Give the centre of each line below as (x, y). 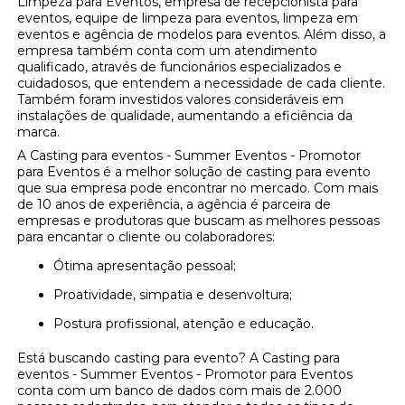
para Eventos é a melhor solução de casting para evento (194, 172)
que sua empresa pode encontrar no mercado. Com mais (198, 188)
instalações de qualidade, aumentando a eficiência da (185, 116)
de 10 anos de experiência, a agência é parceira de (174, 205)
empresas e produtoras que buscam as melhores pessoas (199, 221)
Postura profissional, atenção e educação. (189, 324)
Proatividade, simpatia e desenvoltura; (178, 295)
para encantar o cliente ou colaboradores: (146, 237)
